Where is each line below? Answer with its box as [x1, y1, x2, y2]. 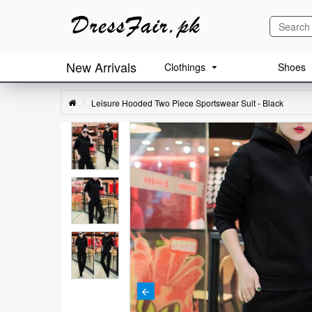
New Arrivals [66, 57, 136, 76]
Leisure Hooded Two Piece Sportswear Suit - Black [91, 97, 283, 109]
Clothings [164, 60, 205, 74]
